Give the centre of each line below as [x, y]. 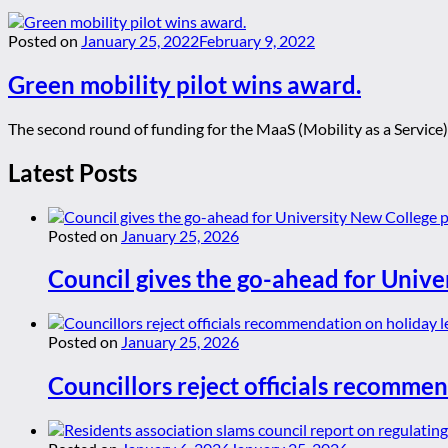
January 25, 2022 [140, 40]
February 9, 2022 [257, 40]
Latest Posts [72, 172]
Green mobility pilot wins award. [184, 84]
